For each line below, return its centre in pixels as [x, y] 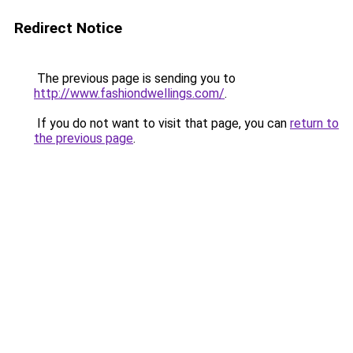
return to [314, 123]
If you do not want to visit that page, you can [162, 123]
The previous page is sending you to [135, 78]
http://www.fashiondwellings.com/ [129, 93]
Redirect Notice [68, 28]
